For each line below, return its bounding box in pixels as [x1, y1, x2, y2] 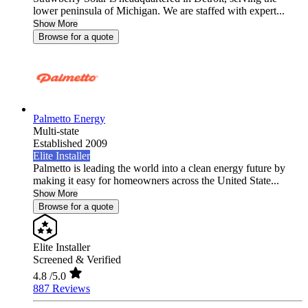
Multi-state [33, 125, 79, 137]
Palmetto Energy [33, 113, 105, 125]
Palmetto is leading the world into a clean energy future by [33, 162, 285, 175]
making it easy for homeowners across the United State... [33, 175, 279, 187]
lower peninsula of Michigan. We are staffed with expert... [33, 5, 285, 17]
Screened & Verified [33, 254, 121, 266]
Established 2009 [33, 137, 107, 150]
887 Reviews [33, 283, 90, 295]
